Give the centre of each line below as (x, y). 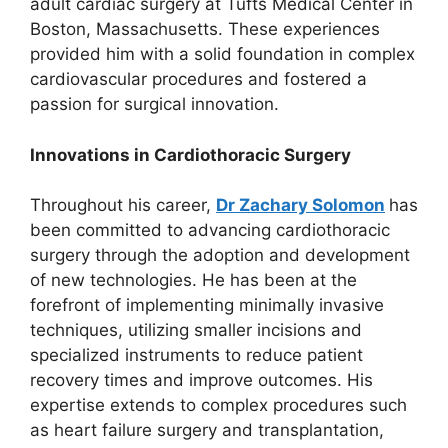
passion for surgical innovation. (154, 104)
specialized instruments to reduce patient (196, 355)
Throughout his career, (123, 205)
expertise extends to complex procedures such (218, 405)
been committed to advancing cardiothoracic (210, 230)
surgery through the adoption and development (220, 255)
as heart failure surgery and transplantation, (207, 430)
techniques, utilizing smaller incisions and (196, 330)
